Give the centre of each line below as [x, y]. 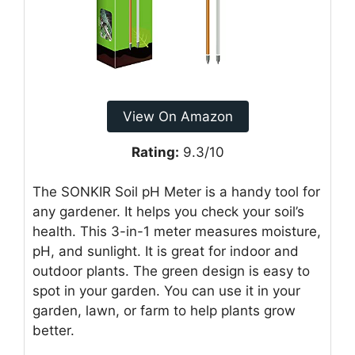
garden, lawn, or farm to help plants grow [164, 311]
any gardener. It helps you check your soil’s [168, 212]
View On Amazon [177, 116]
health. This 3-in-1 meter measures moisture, [177, 231]
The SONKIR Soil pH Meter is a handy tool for [176, 192]
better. [53, 330]
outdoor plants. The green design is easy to [171, 271]
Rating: [155, 152]
